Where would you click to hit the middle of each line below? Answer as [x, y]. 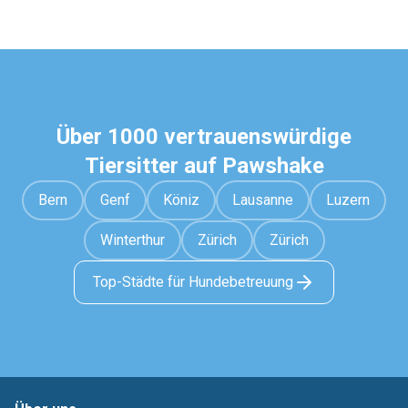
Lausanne [263, 200]
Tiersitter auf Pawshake [204, 166]
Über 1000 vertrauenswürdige [204, 137]
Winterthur [132, 240]
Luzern [348, 200]
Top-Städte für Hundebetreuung [193, 282]
